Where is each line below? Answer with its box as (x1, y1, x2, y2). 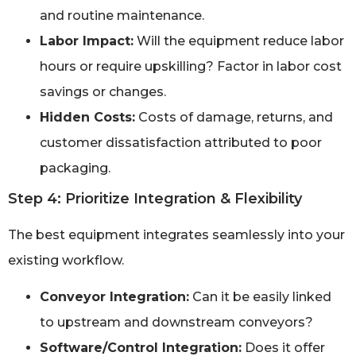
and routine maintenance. (40, 7, 204, 23)
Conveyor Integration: (40, 288, 189, 304)
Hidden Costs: (40, 109, 135, 125)
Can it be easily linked (189, 288, 331, 304)
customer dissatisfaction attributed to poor (40, 134, 322, 150)
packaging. (40, 160, 110, 176)
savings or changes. (40, 83, 166, 99)
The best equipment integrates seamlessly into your (8, 226, 345, 242)
